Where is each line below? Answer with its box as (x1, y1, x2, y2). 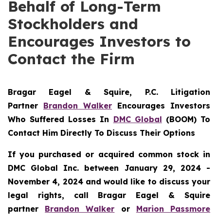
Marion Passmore (136, 204, 211, 214)
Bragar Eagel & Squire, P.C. (8, 87, 171, 97)
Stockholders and (8, 15, 138, 33)
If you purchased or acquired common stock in (8, 149, 210, 159)
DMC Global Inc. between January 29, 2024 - (8, 163, 210, 173)
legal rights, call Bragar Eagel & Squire (8, 190, 210, 200)
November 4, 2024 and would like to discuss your (8, 177, 210, 186)
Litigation (171, 87, 210, 97)
